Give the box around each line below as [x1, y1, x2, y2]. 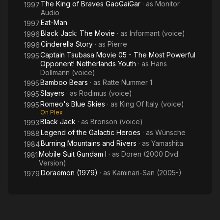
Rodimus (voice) [79, 89, 132, 97]
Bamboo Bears [40, 78, 88, 86]
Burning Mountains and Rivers [41, 139, 137, 147]
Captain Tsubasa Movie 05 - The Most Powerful [40, 51, 195, 59]
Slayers [40, 89, 64, 97]
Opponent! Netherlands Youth [40, 59, 136, 68]
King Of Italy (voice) [120, 100, 184, 108]
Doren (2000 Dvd [121, 150, 178, 158]
